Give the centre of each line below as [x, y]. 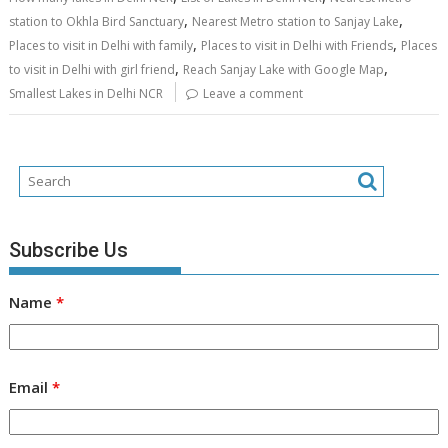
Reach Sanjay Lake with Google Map [284, 69]
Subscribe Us [69, 250]
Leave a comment [253, 93]
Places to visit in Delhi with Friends [297, 45]
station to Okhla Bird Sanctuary [97, 21]
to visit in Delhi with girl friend [92, 69]
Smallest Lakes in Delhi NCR [86, 93]
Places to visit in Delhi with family [101, 45]
